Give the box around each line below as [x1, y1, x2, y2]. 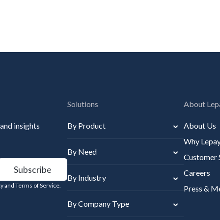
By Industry [67, 172, 106, 182]
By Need [67, 146, 97, 156]
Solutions [67, 99, 98, 109]
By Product [67, 120, 106, 130]
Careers [184, 167, 210, 177]
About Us [184, 120, 216, 130]
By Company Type [67, 198, 129, 208]
